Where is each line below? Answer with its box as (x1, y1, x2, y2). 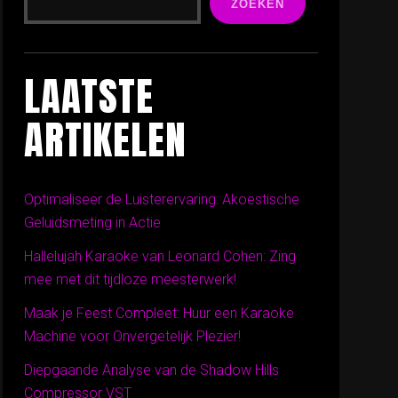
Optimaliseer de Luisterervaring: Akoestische (24, 191, 300, 208)
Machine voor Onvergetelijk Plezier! (24, 328, 242, 345)
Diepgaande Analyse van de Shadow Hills (24, 362, 280, 378)
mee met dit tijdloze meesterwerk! (24, 271, 237, 288)
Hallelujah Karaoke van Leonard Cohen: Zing (24, 248, 297, 265)
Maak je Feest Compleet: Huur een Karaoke (24, 305, 295, 322)
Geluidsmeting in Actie (24, 214, 162, 231)
